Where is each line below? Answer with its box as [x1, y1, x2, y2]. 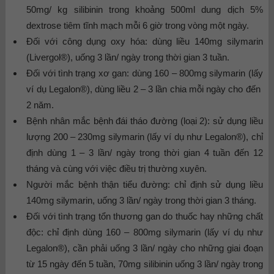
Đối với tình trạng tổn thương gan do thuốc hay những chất [26, 210, 263, 221]
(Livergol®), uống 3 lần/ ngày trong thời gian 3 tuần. [26, 51, 230, 62]
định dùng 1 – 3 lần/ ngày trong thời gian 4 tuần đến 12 [26, 147, 263, 158]
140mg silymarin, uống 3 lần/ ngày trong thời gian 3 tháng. [26, 194, 257, 206]
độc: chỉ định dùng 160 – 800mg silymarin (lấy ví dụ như [26, 226, 263, 237]
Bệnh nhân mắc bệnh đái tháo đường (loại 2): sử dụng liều [26, 115, 263, 126]
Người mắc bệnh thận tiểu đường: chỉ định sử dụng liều [26, 179, 263, 190]
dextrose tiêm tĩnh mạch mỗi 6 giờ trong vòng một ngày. [26, 20, 250, 31]
